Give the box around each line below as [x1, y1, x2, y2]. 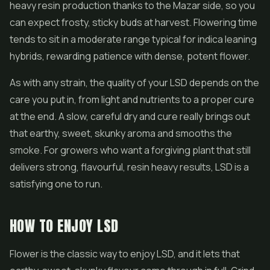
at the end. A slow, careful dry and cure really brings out [10, 110, 250, 123]
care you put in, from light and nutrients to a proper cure [10, 93, 254, 106]
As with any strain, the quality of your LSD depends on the [10, 76, 259, 89]
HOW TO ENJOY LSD [10, 215, 119, 237]
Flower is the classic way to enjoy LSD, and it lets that [10, 247, 240, 260]
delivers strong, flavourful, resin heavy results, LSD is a [10, 160, 249, 174]
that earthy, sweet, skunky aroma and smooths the [10, 127, 232, 140]
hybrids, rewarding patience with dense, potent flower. [10, 49, 250, 63]
